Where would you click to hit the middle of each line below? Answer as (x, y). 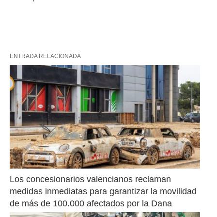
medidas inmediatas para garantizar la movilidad (103, 191)
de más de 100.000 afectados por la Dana (91, 203)
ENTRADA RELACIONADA (45, 56)
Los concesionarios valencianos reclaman (90, 179)
